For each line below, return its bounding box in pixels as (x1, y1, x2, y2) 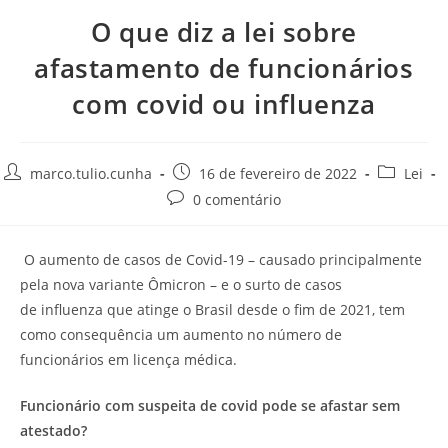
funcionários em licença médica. (20, 349, 237, 369)
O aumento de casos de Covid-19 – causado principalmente (20, 249, 422, 269)
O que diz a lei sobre (91, 13, 357, 50)
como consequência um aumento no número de (20, 324, 342, 344)
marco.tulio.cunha (30, 163, 152, 183)
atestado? (20, 420, 87, 440)
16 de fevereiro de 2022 (199, 163, 357, 183)
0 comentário (193, 189, 281, 209)
